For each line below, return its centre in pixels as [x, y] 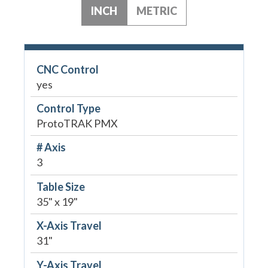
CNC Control [67, 69]
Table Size [60, 186]
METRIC [156, 10]
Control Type [68, 109]
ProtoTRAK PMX [77, 124]
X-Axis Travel [69, 226]
